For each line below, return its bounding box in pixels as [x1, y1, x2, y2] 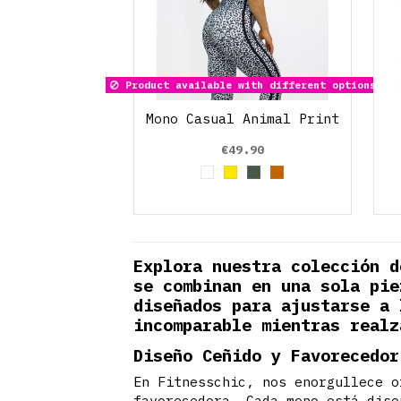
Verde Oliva [252, 168, 342, 186]
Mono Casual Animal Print [146, 109, 340, 127]
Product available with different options [118, 78, 376, 92]
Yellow [229, 168, 278, 186]
